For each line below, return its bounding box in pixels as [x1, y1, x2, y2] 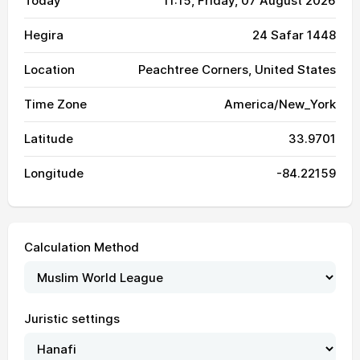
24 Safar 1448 [252, 27, 336, 43]
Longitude [24, 166, 84, 181]
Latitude [24, 131, 73, 146]
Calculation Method [24, 239, 139, 255]
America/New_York [224, 96, 336, 112]
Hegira [24, 27, 63, 43]
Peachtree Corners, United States [138, 62, 336, 77]
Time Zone [24, 96, 87, 112]
